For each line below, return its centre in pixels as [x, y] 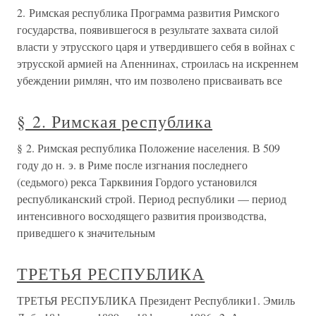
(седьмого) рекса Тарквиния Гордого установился [137, 182]
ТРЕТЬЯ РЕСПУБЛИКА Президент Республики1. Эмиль [156, 300]
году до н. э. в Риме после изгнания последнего [132, 165]
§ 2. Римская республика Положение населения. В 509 [148, 148]
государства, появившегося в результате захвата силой [148, 29]
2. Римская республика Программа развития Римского [148, 12]
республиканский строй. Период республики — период [152, 199]
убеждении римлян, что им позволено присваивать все [150, 80]
